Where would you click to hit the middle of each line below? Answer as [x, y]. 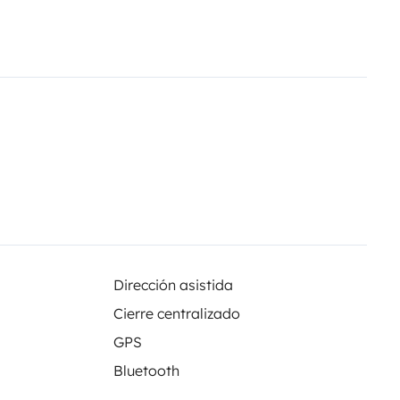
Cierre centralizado [176, 313]
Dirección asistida [173, 284]
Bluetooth [146, 370]
